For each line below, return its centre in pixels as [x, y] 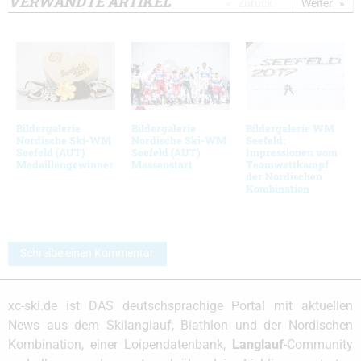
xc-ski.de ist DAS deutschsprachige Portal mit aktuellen [180, 306]
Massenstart [162, 164]
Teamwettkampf [288, 164]
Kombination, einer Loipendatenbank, [120, 345]
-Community [318, 345]
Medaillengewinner [65, 164]
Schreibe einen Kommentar [87, 254]
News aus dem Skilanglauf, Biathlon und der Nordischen [180, 326]
